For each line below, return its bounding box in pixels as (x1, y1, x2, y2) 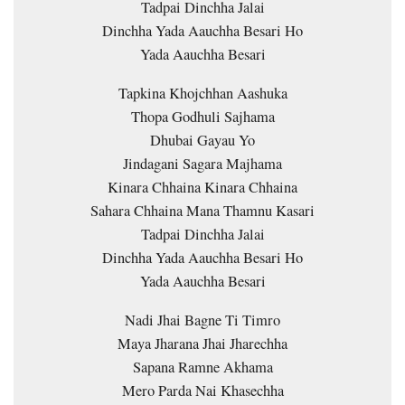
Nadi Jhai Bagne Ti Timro (125, 309, 280, 330)
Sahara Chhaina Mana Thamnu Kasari (90, 200, 315, 221)
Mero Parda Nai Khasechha (121, 380, 284, 400)
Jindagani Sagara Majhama (123, 153, 282, 174)
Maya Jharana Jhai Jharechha (118, 333, 287, 353)
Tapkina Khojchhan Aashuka (118, 82, 287, 103)
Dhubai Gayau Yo (150, 129, 255, 150)
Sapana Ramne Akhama (132, 356, 273, 377)
